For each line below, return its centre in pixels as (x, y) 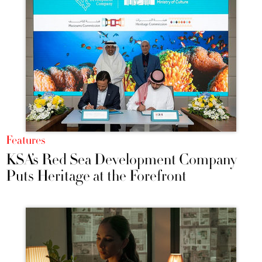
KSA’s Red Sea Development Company (121, 160)
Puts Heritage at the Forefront (96, 176)
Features (25, 141)
